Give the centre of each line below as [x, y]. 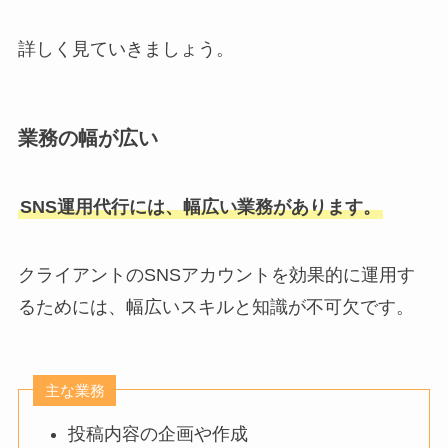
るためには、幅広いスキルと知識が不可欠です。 [215, 306]
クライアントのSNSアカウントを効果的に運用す [216, 274]
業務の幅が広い [87, 137]
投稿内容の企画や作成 [158, 434]
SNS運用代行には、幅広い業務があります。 [200, 207]
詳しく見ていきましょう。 [125, 49]
